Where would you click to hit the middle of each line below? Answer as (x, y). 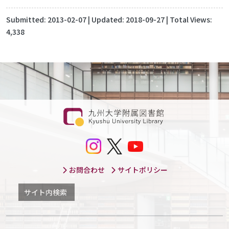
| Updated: (106, 20)
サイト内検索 (45, 192)
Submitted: (27, 20)
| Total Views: (188, 20)
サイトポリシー (142, 169)
